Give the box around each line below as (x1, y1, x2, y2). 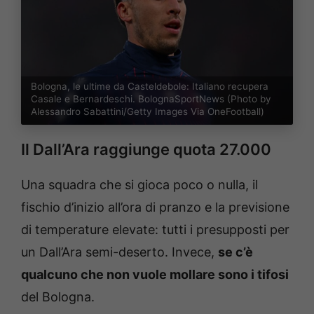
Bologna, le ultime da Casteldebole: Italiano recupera (30, 81, 268, 93)
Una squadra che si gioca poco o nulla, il (21, 177, 258, 193)
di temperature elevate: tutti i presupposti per (21, 222, 289, 238)
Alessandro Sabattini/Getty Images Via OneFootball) (30, 106, 264, 118)
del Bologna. (21, 289, 95, 305)
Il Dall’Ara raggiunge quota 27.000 (21, 140, 271, 159)
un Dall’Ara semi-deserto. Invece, (21, 245, 218, 260)
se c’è (218, 245, 253, 260)
